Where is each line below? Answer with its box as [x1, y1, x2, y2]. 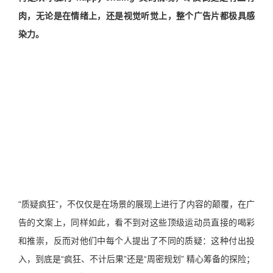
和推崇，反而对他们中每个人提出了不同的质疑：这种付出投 [18, 235, 255, 246]
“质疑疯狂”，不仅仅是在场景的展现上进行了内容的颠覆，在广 [18, 199, 255, 209]
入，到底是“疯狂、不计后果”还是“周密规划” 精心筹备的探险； [18, 253, 255, 264]
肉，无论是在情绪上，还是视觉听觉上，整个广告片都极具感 [18, 11, 255, 21]
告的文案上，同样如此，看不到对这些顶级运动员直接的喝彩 [18, 217, 255, 227]
